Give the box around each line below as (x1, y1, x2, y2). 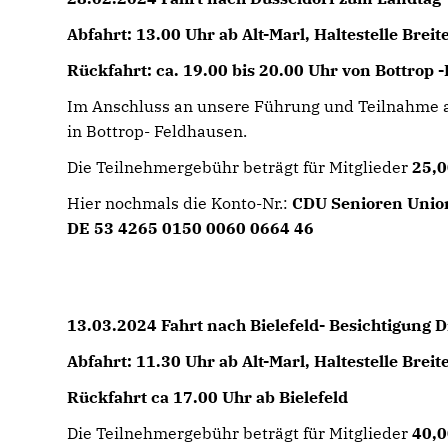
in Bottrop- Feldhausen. (67, 121, 248, 141)
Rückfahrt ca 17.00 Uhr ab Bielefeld (67, 387, 349, 407)
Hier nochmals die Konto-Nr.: (67, 193, 293, 213)
